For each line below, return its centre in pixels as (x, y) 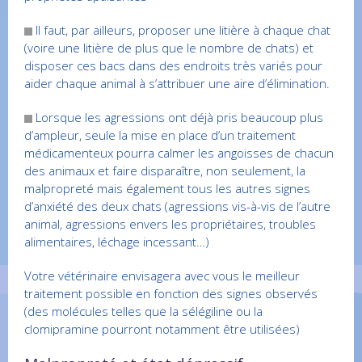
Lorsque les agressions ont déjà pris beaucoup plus (178, 118)
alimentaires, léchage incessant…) (117, 242)
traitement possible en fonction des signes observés (171, 294)
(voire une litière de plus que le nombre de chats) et (169, 48)
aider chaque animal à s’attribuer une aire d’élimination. (177, 84)
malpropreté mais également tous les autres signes (167, 189)
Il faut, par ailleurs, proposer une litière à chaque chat (181, 30)
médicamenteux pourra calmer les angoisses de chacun (179, 153)
